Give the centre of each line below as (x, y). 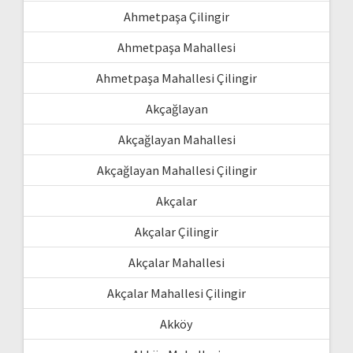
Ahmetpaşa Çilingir (176, 16)
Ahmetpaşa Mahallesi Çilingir (176, 78)
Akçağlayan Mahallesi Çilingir (176, 170)
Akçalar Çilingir (176, 231)
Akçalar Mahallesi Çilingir (176, 293)
